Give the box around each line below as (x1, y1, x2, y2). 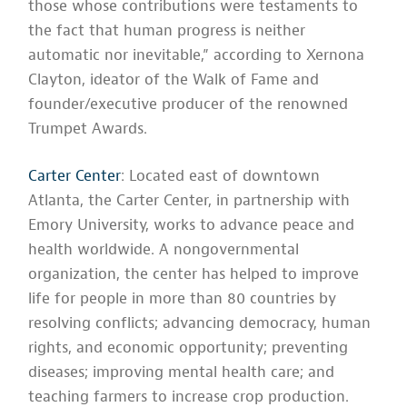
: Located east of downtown (121, 166, 321, 186)
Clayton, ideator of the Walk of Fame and (28, 69, 320, 89)
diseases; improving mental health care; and (28, 362, 335, 382)
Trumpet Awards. (28, 118, 148, 138)
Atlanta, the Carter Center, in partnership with (28, 191, 351, 211)
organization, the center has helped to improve (28, 264, 360, 284)
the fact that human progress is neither (28, 20, 306, 40)
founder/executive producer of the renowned (28, 94, 349, 114)
